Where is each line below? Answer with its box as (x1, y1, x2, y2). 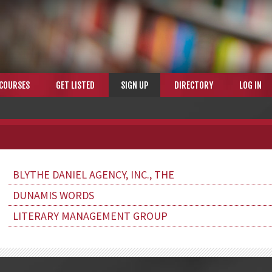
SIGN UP (121, 80, 148, 91)
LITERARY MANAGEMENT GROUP (13, 209, 168, 223)
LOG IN (239, 80, 262, 91)
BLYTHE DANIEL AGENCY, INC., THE (13, 168, 174, 182)
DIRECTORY (174, 80, 213, 91)
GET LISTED (56, 80, 95, 91)
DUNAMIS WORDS (13, 188, 94, 202)
